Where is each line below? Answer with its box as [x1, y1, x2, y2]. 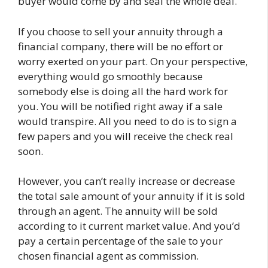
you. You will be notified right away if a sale [18, 99, 223, 113]
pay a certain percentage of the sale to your [18, 234, 223, 248]
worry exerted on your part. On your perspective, [18, 54, 248, 68]
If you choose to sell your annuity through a [18, 24, 223, 38]
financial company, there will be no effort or [18, 39, 223, 53]
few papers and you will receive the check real [18, 129, 233, 143]
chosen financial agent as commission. [18, 249, 199, 263]
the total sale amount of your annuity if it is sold [18, 189, 245, 203]
